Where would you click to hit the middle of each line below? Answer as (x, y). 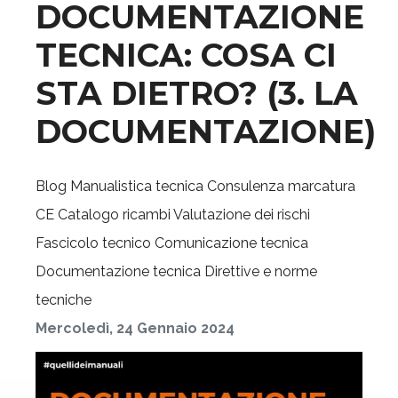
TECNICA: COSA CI (186, 55)
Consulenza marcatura (281, 186)
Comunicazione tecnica (231, 243)
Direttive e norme (261, 271)
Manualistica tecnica (137, 186)
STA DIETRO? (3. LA (197, 93)
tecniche (64, 300)
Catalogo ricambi (114, 215)
